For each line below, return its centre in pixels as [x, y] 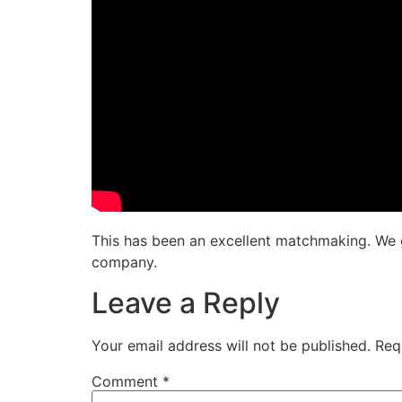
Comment [127, 381]
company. [124, 262]
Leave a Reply [186, 302]
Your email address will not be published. [231, 345]
